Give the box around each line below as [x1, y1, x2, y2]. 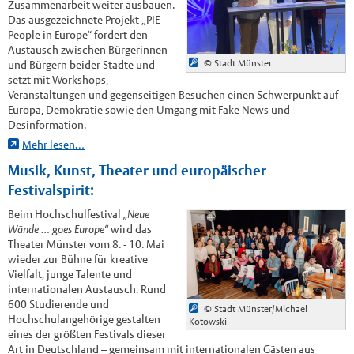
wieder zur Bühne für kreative [7, 252, 148, 265]
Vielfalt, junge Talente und [7, 267, 132, 281]
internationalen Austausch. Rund [7, 282, 166, 296]
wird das [107, 222, 152, 235]
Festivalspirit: [7, 182, 94, 199]
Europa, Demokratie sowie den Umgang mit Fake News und [7, 103, 290, 116]
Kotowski [189, 315, 228, 327]
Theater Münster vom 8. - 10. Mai [7, 237, 164, 250]
